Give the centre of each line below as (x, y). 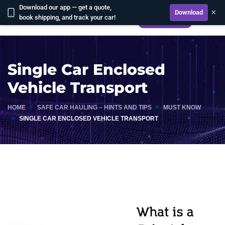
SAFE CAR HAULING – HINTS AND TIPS (94, 107)
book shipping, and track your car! (67, 17)
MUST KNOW (182, 107)
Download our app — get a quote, (65, 7)
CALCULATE (165, 18)
